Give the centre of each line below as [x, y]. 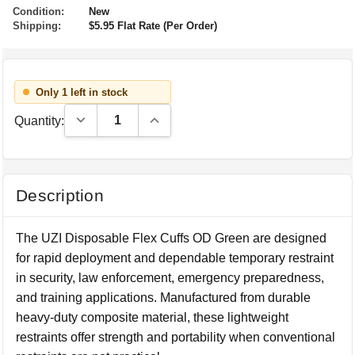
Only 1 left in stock [82, 92]
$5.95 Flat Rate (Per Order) [153, 26]
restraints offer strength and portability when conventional [176, 337]
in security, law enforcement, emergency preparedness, [170, 278]
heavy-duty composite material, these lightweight [153, 317]
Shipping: [37, 26]
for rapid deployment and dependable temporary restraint [175, 258]
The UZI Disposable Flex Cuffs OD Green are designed [172, 238]
